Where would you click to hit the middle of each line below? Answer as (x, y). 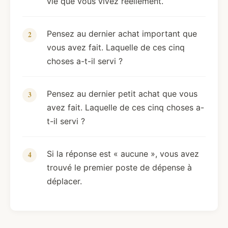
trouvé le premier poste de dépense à (119, 168)
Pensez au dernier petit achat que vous (122, 94)
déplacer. (64, 181)
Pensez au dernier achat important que (122, 34)
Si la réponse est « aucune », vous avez (123, 154)
